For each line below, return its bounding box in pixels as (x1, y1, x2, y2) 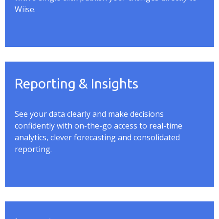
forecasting (74, 131, 116, 143)
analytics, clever (15, 131, 74, 143)
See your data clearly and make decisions (15, 108, 164, 119)
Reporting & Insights (15, 75, 138, 91)
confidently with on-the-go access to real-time (15, 120, 182, 131)
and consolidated (116, 131, 180, 143)
